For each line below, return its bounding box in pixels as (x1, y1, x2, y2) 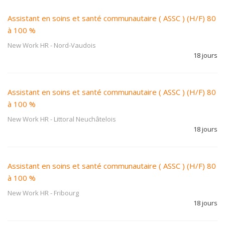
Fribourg (54, 188, 79, 197)
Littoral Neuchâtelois (54, 115, 116, 124)
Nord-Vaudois (54, 41, 96, 50)
